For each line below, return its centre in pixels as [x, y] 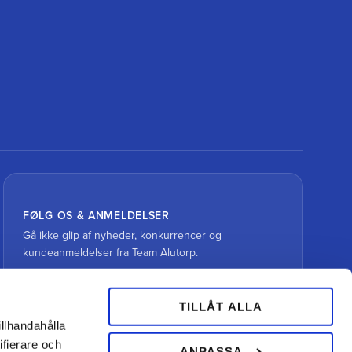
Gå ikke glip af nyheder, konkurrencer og [123, 236]
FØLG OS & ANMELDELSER [96, 216]
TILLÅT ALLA [220, 306]
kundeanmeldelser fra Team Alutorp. [111, 253]
